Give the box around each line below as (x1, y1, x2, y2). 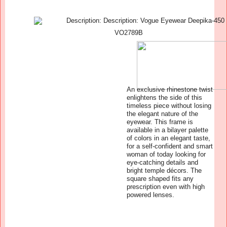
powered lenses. (127, 191, 174, 199)
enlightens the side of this (127, 93, 202, 101)
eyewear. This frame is (127, 118, 193, 126)
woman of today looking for (127, 150, 206, 158)
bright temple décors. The (127, 166, 202, 174)
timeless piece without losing (127, 101, 211, 109)
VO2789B (66, 28, 143, 36)
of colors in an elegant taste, (127, 134, 210, 142)
